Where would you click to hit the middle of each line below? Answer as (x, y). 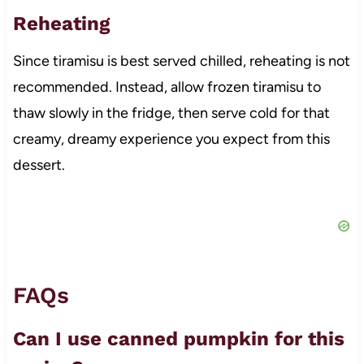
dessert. (39, 165)
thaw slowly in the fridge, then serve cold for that (171, 113)
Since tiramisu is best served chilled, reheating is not (181, 61)
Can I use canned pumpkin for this (178, 339)
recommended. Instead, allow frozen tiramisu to (167, 87)
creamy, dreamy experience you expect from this (171, 139)
